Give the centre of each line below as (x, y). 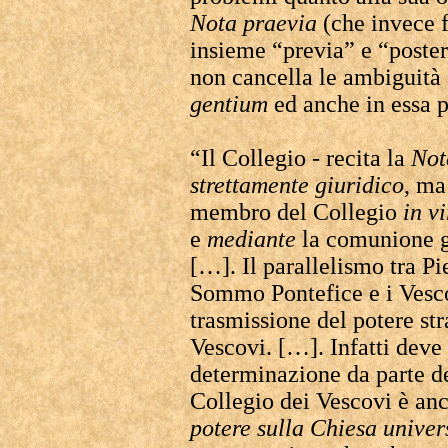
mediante (251, 239)
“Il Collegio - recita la (300, 158)
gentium (229, 104)
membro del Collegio (296, 212)
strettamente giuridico (297, 185)
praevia (280, 23)
